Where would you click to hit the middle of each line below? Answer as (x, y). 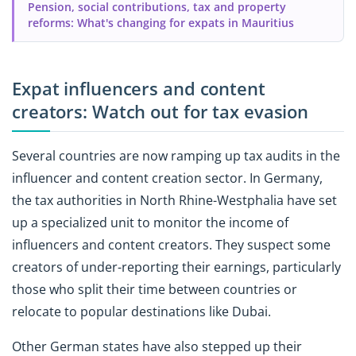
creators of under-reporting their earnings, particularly (176, 267)
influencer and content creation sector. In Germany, (167, 178)
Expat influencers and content (139, 89)
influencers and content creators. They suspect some (171, 244)
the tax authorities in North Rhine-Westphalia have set (174, 200)
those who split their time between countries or (155, 289)
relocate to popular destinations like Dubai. (141, 311)
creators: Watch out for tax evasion (161, 112)
